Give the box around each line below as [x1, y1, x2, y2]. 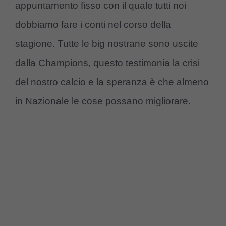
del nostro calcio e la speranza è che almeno [15, 77, 209, 88]
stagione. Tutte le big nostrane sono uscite [15, 38, 198, 49]
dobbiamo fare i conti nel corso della [15, 19, 171, 30]
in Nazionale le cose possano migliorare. [15, 96, 191, 107]
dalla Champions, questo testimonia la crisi [15, 58, 200, 69]
